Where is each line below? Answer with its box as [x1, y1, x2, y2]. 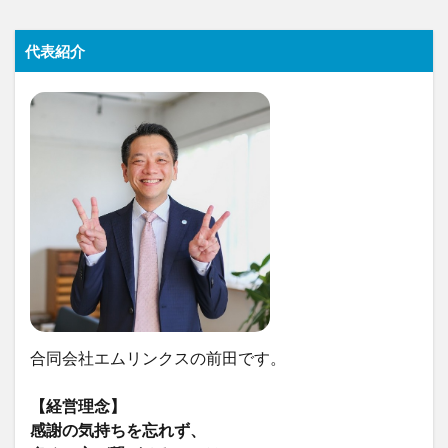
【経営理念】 [30, 396, 126, 416]
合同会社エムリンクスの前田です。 [30, 348, 286, 368]
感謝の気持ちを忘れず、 [30, 420, 206, 440]
